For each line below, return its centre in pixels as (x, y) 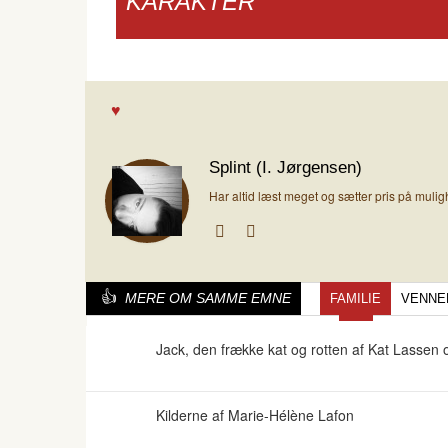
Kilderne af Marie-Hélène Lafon (255, 415)
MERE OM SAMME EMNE (208, 298)
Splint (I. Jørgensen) (285, 167)
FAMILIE (356, 298)
